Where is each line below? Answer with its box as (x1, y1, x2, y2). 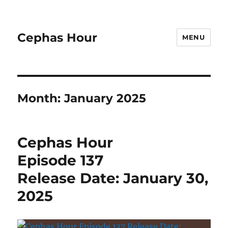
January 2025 (64, 91, 147, 105)
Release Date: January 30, (17, 169, 209, 187)
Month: (17, 91, 65, 105)
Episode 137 (17, 152, 104, 169)
